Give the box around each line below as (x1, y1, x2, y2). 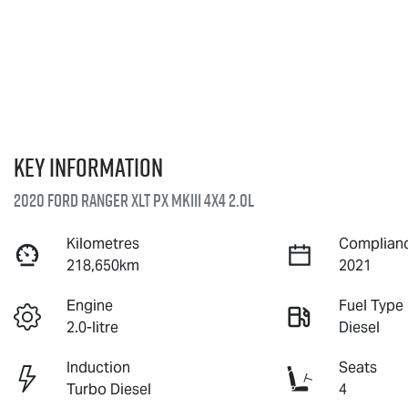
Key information (14, 148, 163, 185)
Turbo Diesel (66, 379, 152, 399)
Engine (66, 295, 114, 315)
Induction (66, 357, 131, 377)
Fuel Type (339, 295, 404, 315)
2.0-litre (66, 317, 119, 337)
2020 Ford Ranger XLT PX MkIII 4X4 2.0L (14, 187, 254, 213)
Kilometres (66, 233, 140, 253)
